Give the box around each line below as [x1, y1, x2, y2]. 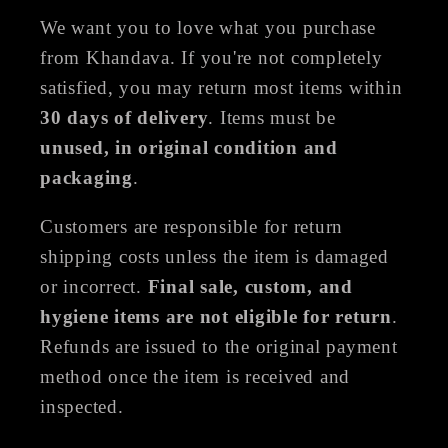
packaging [40, 167, 133, 188]
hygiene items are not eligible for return [40, 305, 392, 327]
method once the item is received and [40, 365, 350, 387]
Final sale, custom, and [147, 275, 353, 297]
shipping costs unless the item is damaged [40, 245, 389, 267]
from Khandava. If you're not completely [40, 47, 383, 68]
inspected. [40, 395, 124, 417]
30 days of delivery [40, 107, 209, 128]
